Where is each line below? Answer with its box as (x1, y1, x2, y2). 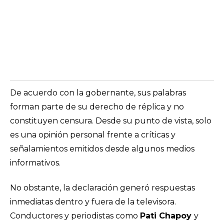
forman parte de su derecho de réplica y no (10, 102, 184, 111)
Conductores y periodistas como (10, 211, 140, 220)
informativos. (10, 158, 60, 167)
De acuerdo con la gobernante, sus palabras (10, 88, 186, 97)
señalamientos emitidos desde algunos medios (10, 144, 194, 153)
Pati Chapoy (140, 211, 194, 220)
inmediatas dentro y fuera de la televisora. (10, 197, 176, 206)
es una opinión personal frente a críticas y (10, 130, 175, 139)
